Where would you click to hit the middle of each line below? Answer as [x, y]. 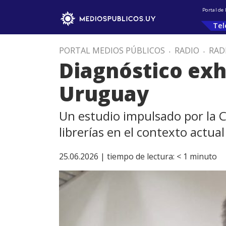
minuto [203, 156]
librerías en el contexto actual [142, 132]
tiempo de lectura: [141, 156]
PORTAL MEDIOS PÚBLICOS [112, 50]
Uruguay [104, 94]
